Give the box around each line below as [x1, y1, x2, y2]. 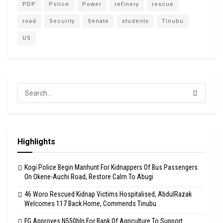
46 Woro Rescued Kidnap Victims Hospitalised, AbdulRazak [24, 190, 192, 198]
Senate [88, 17, 109, 24]
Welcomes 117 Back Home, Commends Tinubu [24, 199, 156, 208]
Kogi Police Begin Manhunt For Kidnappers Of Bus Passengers [24, 163, 198, 171]
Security [49, 17, 75, 24]
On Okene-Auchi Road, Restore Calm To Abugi [24, 172, 153, 181]
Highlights [17, 136, 55, 146]
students [122, 17, 149, 24]
